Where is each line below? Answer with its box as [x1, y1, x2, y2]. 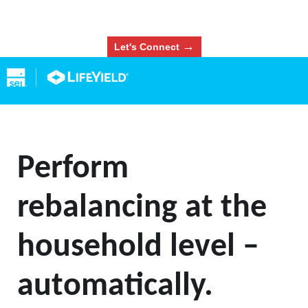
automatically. [17, 270, 213, 304]
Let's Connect [113, 41, 182, 52]
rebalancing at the [17, 192, 267, 225]
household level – [17, 231, 259, 265]
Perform [17, 153, 129, 186]
